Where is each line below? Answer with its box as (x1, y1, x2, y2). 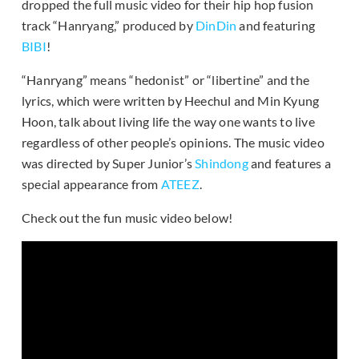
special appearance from (22, 176, 161, 192)
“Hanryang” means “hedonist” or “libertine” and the (22, 72, 310, 88)
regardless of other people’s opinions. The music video (22, 135, 325, 151)
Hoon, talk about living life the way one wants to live (22, 114, 315, 130)
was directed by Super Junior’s (22, 155, 196, 171)
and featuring (236, 18, 316, 34)
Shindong (195, 155, 248, 171)
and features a (248, 155, 331, 171)
